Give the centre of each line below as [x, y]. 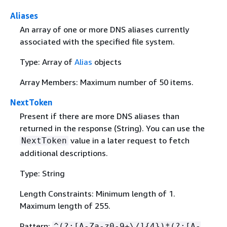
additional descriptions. [64, 153]
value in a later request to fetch [129, 140]
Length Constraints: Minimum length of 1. [97, 193]
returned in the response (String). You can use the [112, 128]
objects [107, 62]
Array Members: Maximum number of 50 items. [106, 82]
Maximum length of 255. [65, 205]
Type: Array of [47, 62]
